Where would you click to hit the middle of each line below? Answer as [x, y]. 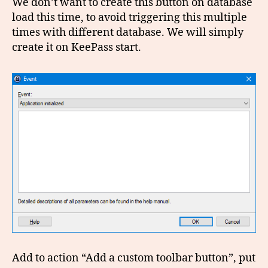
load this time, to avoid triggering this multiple [130, 17]
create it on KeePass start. [77, 47]
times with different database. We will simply [128, 32]
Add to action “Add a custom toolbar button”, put [134, 258]
